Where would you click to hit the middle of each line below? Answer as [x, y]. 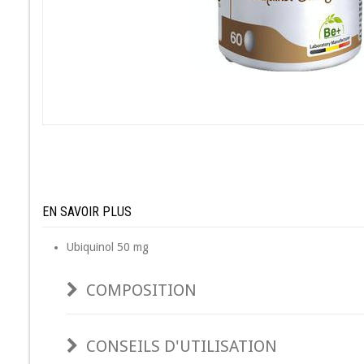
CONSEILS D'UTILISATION [182, 346]
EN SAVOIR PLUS [87, 212]
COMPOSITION [141, 290]
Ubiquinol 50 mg [108, 247]
